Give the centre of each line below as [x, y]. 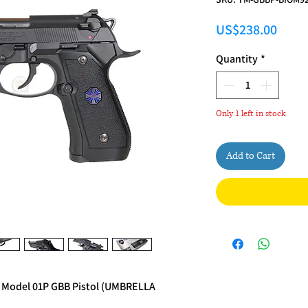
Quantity [237, 58]
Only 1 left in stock [251, 113]
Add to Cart [251, 155]
